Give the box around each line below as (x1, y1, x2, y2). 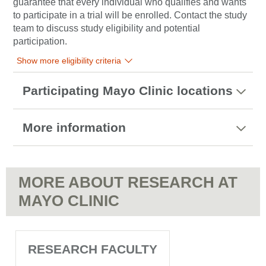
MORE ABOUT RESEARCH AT (18, 173, 237, 191)
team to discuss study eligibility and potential (13, 23, 200, 33)
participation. (13, 36, 67, 46)
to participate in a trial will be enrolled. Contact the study (13, 10, 247, 20)
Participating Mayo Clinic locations (23, 84, 233, 97)
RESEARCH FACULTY (28, 242, 157, 256)
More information (23, 121, 126, 134)
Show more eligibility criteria (17, 56, 121, 65)
